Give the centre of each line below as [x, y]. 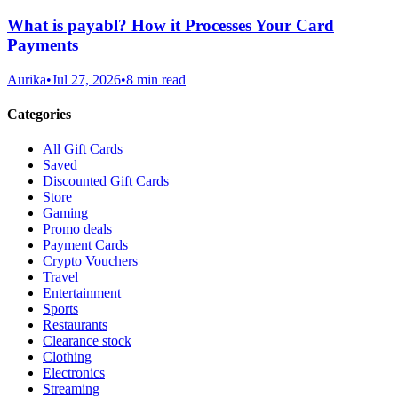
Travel [60, 277]
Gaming [65, 213]
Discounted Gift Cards [106, 181]
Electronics [74, 373]
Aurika [27, 79]
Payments [43, 45]
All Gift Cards [83, 149]
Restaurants [75, 325]
